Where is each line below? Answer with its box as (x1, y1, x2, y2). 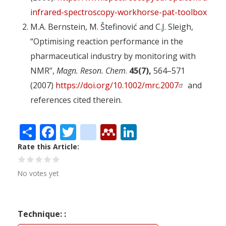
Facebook (56, 119, 127, 141)
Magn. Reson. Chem (56, 65, 126, 76)
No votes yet (18, 168, 59, 178)
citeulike (96, 119, 159, 141)
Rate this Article (18, 141, 77, 151)
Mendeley (117, 119, 191, 141)
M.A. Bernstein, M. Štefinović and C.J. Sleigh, (30, 21, 193, 32)
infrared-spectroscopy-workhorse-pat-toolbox (30, 6, 207, 18)
